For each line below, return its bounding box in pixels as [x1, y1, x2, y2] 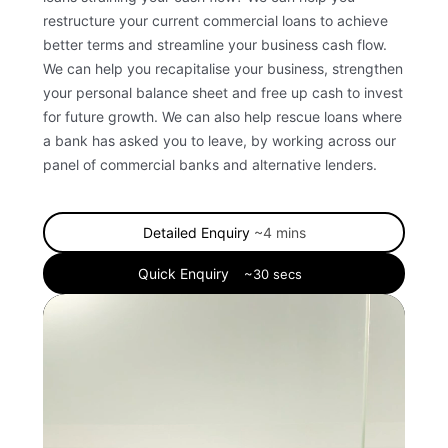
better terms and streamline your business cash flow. [42, 35, 387, 53]
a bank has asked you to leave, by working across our [42, 131, 396, 149]
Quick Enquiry [138, 264, 233, 282]
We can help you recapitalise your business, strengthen [42, 59, 403, 77]
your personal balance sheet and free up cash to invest [42, 83, 403, 101]
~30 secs [244, 265, 302, 282]
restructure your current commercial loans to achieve [42, 11, 388, 29]
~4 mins [253, 223, 306, 241]
